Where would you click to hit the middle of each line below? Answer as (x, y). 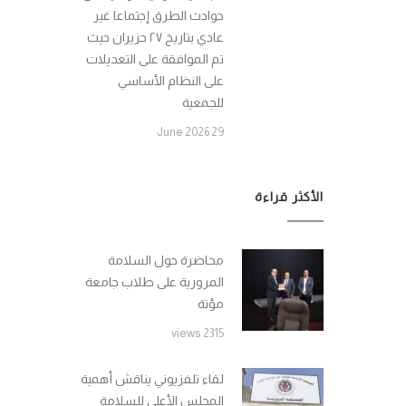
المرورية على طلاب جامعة (155, 282)
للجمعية (203, 102)
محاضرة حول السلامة (166, 260)
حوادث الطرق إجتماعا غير (159, 15)
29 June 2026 (217, 132)
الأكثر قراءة (289, 197)
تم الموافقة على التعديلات (155, 59)
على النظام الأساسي (171, 81)
